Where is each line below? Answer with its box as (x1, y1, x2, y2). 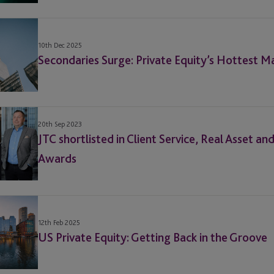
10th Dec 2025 (38, 41, 82, 50)
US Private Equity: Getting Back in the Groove (38, 230, 267, 245)
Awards (38, 151, 76, 166)
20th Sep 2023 (38, 120, 82, 129)
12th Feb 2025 (38, 218, 80, 228)
